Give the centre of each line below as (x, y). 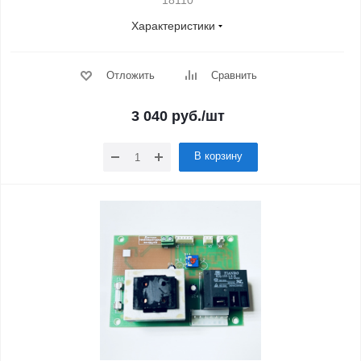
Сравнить (234, 75)
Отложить (130, 75)
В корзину (218, 156)
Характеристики (173, 26)
